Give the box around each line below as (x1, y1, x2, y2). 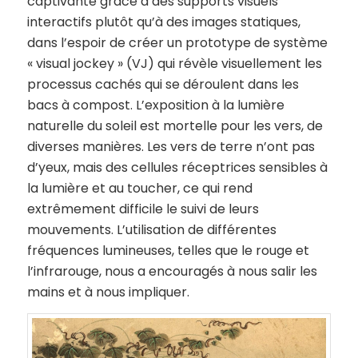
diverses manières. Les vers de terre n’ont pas (26, 137, 315, 156)
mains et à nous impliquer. (26, 282, 189, 301)
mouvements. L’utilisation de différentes (26, 220, 276, 239)
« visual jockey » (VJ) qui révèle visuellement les (26, 54, 322, 73)
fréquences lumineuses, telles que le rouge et (26, 241, 309, 260)
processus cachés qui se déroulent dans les (26, 74, 299, 93)
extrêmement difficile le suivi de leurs (26, 199, 259, 218)
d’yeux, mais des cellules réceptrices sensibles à (26, 157, 328, 177)
